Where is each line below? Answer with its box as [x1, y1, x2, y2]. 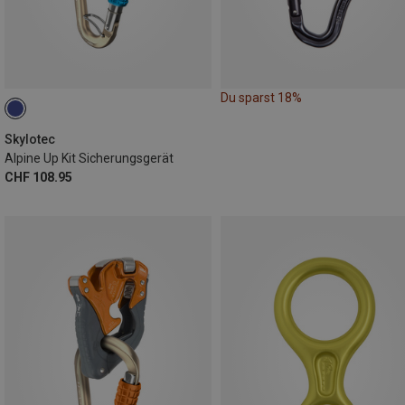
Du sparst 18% [221, 90, 302, 106]
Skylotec [5, 132, 55, 147]
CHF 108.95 [5, 170, 72, 185]
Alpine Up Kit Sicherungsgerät [5, 151, 174, 166]
